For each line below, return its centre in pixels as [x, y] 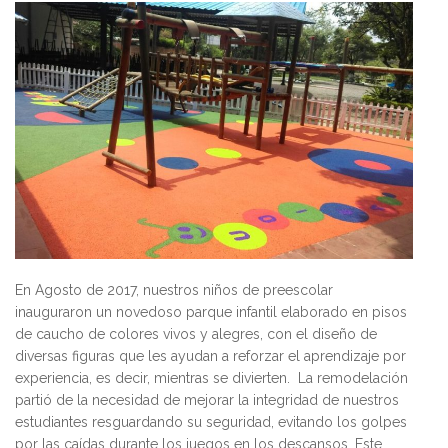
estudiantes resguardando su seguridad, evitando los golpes [211, 422]
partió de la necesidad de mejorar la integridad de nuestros [207, 400]
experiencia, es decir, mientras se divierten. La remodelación [211, 378]
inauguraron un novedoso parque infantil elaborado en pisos [211, 312]
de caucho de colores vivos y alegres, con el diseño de [196, 334]
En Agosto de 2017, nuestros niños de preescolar [174, 290]
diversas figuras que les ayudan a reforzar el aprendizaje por [210, 356]
